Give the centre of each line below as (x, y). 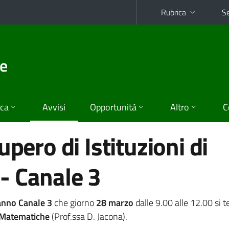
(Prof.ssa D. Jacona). (88, 216)
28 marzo (114, 203)
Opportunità (113, 107)
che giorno (74, 203)
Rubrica (174, 12)
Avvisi (54, 107)
